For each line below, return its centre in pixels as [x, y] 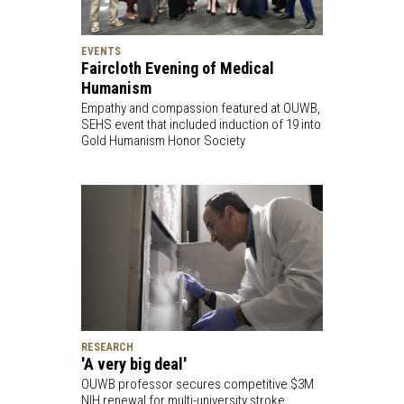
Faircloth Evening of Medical [177, 69]
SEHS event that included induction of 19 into [201, 125]
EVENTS [101, 52]
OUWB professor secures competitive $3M [197, 384]
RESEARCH [107, 347]
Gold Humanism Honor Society [163, 141]
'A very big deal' [133, 363]
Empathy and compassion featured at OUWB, [200, 109]
